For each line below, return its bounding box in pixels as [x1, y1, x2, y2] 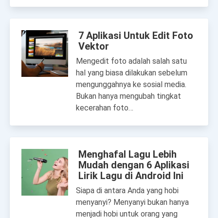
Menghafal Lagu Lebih [78, 148, 177, 160]
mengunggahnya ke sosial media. [76, 80, 186, 89]
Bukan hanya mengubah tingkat [76, 91, 181, 101]
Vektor [78, 40, 111, 52]
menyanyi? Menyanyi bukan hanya [76, 198, 189, 207]
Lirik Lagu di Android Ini [78, 170, 183, 182]
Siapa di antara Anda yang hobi [76, 186, 179, 195]
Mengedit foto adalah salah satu [76, 56, 187, 66]
